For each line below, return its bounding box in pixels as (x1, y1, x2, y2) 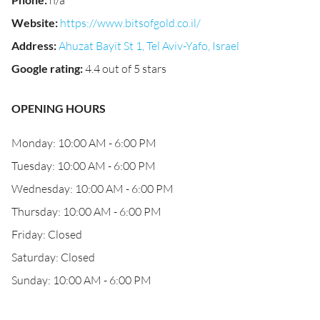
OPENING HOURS (11, 101, 106, 115)
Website (11, 16, 55, 29)
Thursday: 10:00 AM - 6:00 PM (11, 204, 161, 219)
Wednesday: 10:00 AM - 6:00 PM (11, 181, 174, 196)
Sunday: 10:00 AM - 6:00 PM (11, 273, 151, 287)
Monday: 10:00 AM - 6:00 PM (11, 136, 156, 150)
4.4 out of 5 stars (85, 61, 166, 76)
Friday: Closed (11, 227, 82, 241)
